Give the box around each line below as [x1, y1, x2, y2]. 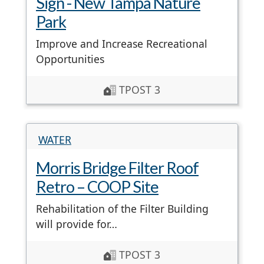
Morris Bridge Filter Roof [36, 158, 199, 178]
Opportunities [36, 52, 104, 67]
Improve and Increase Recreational [36, 37, 207, 51]
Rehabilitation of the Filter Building [36, 202, 209, 216]
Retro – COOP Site [36, 177, 159, 197]
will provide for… [36, 217, 117, 232]
